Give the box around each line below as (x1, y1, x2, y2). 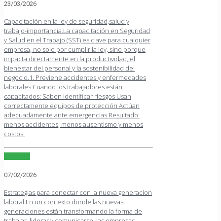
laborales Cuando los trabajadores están (4, 82, 122, 91)
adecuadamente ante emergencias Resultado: (4, 110, 140, 119)
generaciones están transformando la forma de (4, 206, 142, 216)
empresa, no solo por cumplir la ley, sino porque (4, 44, 146, 54)
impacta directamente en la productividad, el (4, 54, 135, 63)
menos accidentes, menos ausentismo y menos (4, 119, 143, 129)
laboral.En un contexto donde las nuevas (4, 197, 123, 206)
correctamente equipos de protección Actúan (4, 101, 140, 110)
